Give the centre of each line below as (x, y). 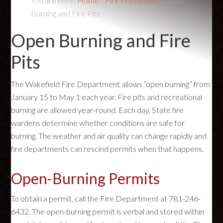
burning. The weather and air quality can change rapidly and (109, 136)
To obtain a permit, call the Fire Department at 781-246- (106, 198)
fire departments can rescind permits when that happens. (108, 149)
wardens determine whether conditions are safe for (98, 123)
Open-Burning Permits (86, 178)
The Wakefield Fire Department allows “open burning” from (111, 84)
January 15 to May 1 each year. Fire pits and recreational (107, 97)
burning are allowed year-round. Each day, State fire (98, 110)
